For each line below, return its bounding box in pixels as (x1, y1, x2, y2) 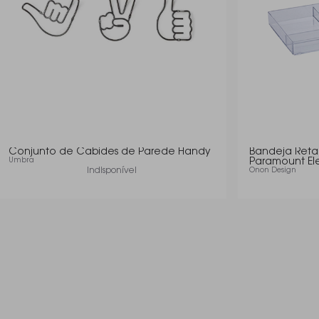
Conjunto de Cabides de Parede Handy (9, 147, 211, 157)
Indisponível (87, 167, 137, 175)
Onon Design (249, 167, 296, 174)
